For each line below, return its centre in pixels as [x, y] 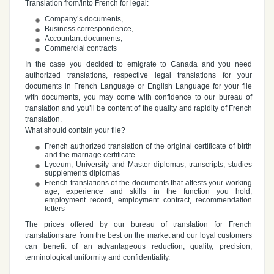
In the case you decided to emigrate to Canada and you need [139, 65]
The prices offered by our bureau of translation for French [139, 225]
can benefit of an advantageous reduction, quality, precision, [139, 247]
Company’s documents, [84, 19]
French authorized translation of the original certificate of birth [148, 146]
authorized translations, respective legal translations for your [139, 76]
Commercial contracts [81, 49]
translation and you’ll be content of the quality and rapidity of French [139, 109]
